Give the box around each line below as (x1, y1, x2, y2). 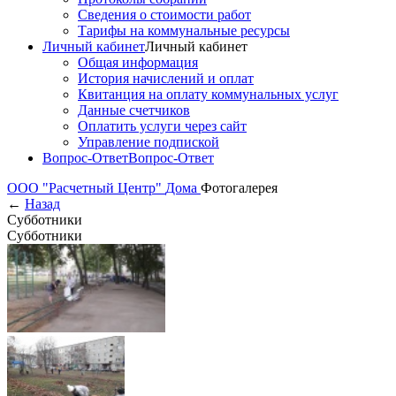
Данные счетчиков (78, 103, 190, 118)
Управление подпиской (78, 134, 219, 149)
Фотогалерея (201, 180, 278, 195)
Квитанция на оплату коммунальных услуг (78, 87, 339, 102)
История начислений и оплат (78, 71, 254, 86)
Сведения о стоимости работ (78, 7, 251, 22)
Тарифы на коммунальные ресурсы (78, 23, 290, 38)
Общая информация (78, 55, 198, 70)
